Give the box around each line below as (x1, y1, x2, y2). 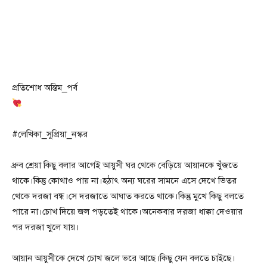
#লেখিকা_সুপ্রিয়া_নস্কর (12, 129, 88, 140)
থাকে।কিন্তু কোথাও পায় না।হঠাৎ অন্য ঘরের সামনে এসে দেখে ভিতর (12, 175, 237, 187)
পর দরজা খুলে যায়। (12, 222, 79, 233)
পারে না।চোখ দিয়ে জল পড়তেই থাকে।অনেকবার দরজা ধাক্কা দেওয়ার (12, 206, 243, 218)
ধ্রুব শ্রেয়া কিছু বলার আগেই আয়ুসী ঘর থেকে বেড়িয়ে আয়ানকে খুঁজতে (12, 160, 238, 171)
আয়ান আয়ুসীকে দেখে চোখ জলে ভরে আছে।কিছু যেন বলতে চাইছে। (12, 253, 235, 264)
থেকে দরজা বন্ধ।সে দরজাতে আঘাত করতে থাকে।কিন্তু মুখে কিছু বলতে (12, 191, 244, 202)
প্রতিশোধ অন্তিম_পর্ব (12, 82, 77, 94)
